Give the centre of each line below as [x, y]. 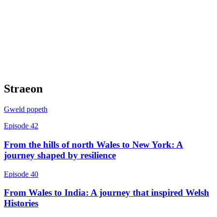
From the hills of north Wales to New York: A [93, 144]
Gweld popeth [26, 109]
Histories [21, 203]
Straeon [23, 89]
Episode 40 [21, 174]
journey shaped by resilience [60, 155]
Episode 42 [21, 126]
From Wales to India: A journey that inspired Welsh [107, 193]
